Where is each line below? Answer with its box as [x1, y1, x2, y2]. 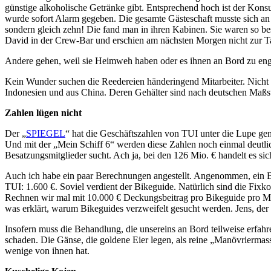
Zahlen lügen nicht [5, 107, 82, 118]
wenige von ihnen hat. [5, 246, 90, 256]
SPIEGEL [26, 128, 65, 139]
